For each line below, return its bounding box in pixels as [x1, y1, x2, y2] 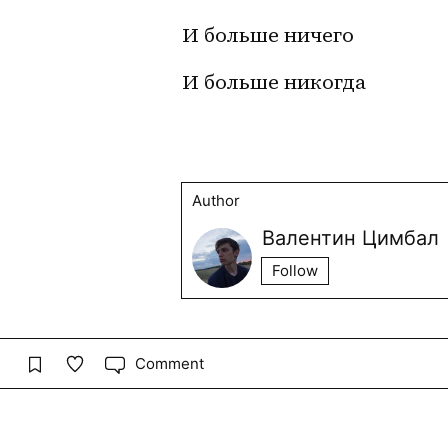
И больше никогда [182, 67, 366, 96]
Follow [272, 260, 318, 280]
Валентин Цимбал [262, 225, 439, 250]
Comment [135, 353, 204, 373]
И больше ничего [182, 20, 354, 49]
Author [192, 190, 240, 210]
